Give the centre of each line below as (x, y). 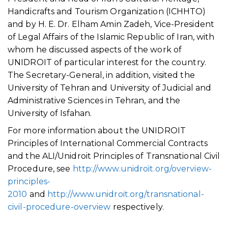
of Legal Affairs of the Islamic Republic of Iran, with (111, 37)
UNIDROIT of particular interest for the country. (107, 62)
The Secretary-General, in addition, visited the (101, 75)
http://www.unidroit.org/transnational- (125, 194)
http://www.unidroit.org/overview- (142, 169)
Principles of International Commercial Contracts (108, 144)
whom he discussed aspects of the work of (95, 49)
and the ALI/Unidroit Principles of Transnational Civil (114, 156)
